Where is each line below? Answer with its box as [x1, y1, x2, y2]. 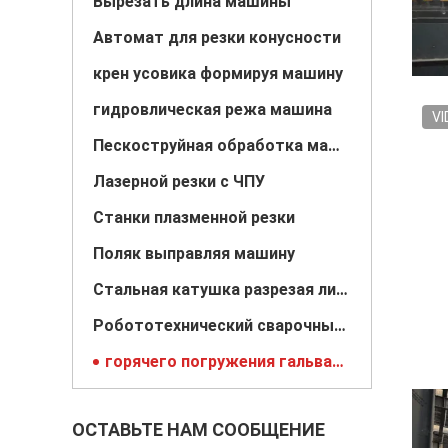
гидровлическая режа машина [93, 100, 332, 119]
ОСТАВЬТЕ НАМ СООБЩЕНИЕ [72, 419, 325, 440]
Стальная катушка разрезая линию [336, 280, 348, 299]
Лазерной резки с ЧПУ [93, 172, 265, 191]
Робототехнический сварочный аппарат [334, 316, 346, 335]
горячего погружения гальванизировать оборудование [332, 352, 344, 371]
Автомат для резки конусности [93, 28, 341, 47]
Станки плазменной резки [93, 208, 295, 227]
